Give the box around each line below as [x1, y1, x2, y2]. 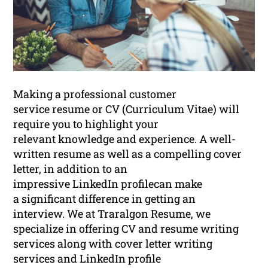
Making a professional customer [13, 87, 177, 102]
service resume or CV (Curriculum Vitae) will [13, 102, 240, 117]
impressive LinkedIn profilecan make [13, 176, 203, 191]
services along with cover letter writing [13, 236, 213, 251]
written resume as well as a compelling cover [13, 147, 242, 162]
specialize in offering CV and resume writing [13, 221, 239, 236]
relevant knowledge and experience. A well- [13, 132, 236, 147]
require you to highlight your [13, 117, 159, 132]
